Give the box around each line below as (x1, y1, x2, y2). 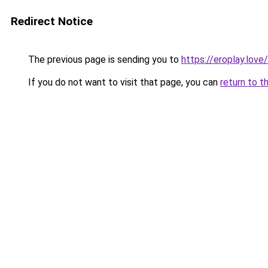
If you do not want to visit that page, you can (26, 77, 220, 88)
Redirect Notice (11, 14, 93, 28)
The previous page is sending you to (26, 54, 181, 65)
